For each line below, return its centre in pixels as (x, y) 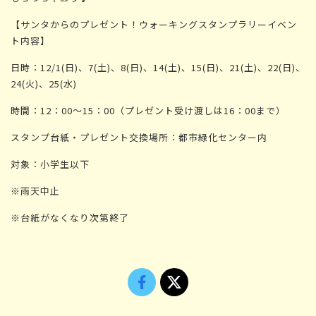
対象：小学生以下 (55, 164)
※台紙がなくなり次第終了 (70, 218)
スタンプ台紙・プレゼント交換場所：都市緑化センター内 (144, 138)
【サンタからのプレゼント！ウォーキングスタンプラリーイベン (154, 25)
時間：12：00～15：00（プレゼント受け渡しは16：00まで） (148, 111)
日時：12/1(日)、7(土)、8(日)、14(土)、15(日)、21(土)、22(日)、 (158, 68)
